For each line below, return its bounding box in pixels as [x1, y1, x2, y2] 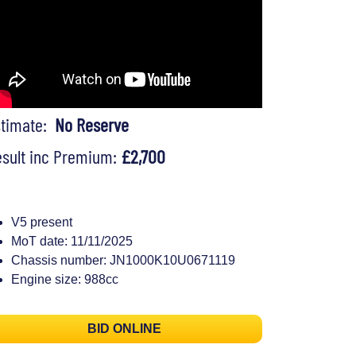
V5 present [11, 215, 72, 229]
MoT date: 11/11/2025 [11, 234, 133, 248]
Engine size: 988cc [11, 272, 118, 286]
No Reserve [55, 113, 129, 137]
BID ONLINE [87, 322, 161, 336]
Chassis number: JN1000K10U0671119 [11, 253, 235, 267]
